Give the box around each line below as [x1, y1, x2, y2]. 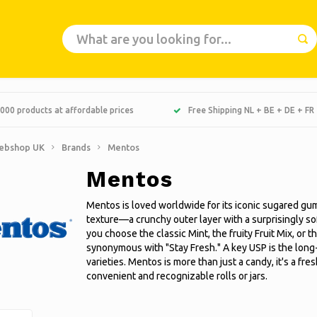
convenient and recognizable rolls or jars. [86, 270, 267, 282]
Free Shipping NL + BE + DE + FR [188, 105, 315, 115]
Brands [62, 142, 91, 152]
